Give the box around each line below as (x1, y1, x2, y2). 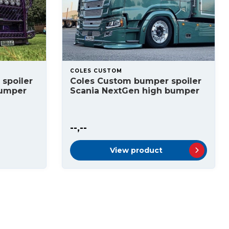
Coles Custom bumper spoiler (70, 76, 201, 86)
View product (109, 146, 163, 155)
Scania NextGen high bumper (70, 86, 199, 96)
